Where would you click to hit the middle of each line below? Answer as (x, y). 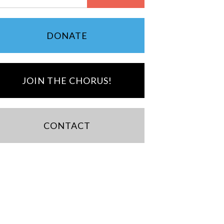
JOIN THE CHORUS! (67, 81)
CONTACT (67, 126)
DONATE (67, 36)
